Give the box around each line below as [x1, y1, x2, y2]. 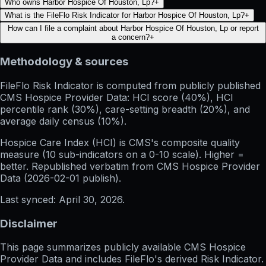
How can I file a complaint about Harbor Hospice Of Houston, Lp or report [7, 24, 259, 33]
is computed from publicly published [94, 79, 261, 91]
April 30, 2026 [59, 193, 122, 205]
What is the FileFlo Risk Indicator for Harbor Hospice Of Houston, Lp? [5, 11, 245, 20]
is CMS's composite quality [116, 136, 240, 148]
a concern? [112, 33, 150, 42]
